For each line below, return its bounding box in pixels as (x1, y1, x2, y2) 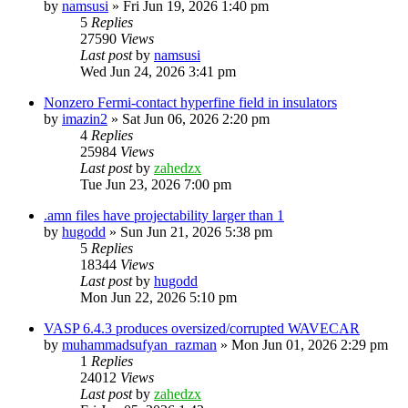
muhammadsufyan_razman (62, 336, 217, 352)
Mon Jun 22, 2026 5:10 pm (80, 289, 237, 305)
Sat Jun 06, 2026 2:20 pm (122, 110, 270, 127)
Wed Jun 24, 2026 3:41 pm (80, 63, 236, 79)
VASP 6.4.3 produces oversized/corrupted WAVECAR (44, 320, 360, 336)
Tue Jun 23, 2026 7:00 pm (80, 176, 231, 192)
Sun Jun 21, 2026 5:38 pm (120, 223, 272, 240)
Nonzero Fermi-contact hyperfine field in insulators (44, 94, 337, 110)
